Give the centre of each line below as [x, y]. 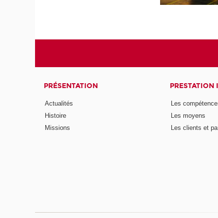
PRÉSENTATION [71, 86]
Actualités [59, 103]
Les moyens [188, 115]
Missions [58, 127]
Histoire [56, 115]
